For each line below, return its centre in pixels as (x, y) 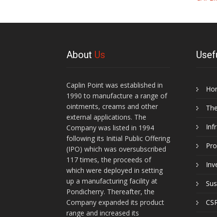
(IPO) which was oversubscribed (116, 149)
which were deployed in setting (115, 170)
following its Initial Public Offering (118, 138)
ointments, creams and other (112, 106)
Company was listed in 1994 (110, 128)
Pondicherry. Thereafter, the (110, 192)
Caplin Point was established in (115, 85)
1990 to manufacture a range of (117, 96)
